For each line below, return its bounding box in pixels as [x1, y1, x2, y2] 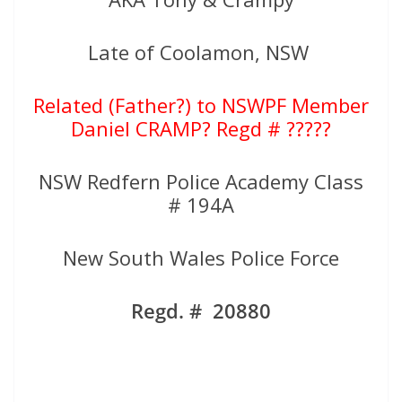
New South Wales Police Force [63, 243, 339, 271]
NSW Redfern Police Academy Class [39, 167, 363, 195]
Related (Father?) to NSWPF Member [33, 91, 369, 118]
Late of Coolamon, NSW [88, 38, 314, 66]
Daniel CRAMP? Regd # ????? [71, 114, 331, 142]
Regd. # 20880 [131, 296, 271, 324]
